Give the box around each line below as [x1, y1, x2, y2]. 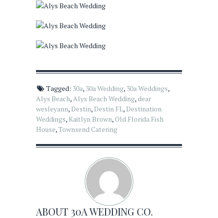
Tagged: [46, 84, 71, 93]
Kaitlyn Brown [69, 114, 112, 124]
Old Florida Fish [115, 114, 163, 124]
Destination [126, 104, 162, 114]
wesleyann [36, 104, 68, 114]
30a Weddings [127, 84, 168, 93]
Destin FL [94, 104, 123, 114]
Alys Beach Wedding [73, 94, 135, 104]
